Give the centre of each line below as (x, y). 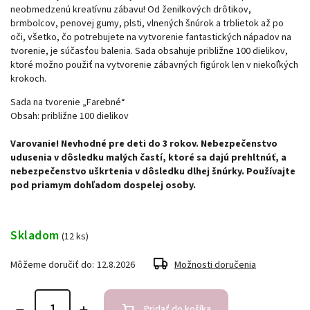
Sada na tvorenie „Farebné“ (68, 102)
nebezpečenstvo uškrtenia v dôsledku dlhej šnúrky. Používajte (153, 171)
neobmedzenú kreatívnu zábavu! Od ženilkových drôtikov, (131, 9)
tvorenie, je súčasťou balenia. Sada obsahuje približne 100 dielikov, (149, 51)
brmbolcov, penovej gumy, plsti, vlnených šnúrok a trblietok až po (147, 23)
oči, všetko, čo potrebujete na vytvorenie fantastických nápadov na (151, 37)
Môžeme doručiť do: (52, 265)
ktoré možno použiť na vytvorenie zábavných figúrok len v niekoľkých (154, 65)
